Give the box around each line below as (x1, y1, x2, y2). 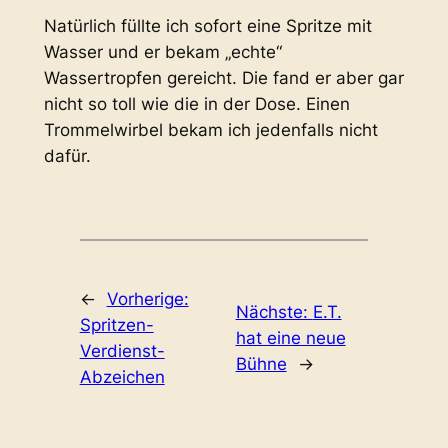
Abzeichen (79, 367, 165, 388)
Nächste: (235, 302, 313, 323)
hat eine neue (235, 328, 346, 349)
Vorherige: (106, 289, 189, 310)
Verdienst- (79, 341, 165, 362)
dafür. (43, 146, 91, 167)
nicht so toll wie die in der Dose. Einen (43, 94, 350, 115)
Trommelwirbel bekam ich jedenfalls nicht (43, 120, 378, 141)
